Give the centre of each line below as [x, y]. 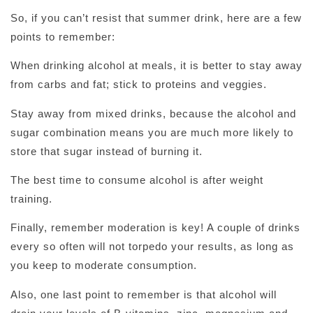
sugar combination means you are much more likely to [152, 132]
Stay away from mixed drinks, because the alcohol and [153, 113]
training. [31, 198]
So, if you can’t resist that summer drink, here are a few [156, 17]
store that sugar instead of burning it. [107, 151]
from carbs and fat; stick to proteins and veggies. [139, 85]
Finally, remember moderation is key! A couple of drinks [155, 228]
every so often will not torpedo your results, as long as [152, 247]
